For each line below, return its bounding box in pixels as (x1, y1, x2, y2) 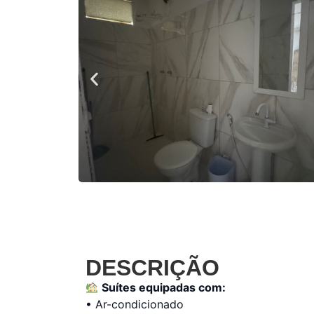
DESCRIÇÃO (86, 255, 219, 281)
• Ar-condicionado (86, 297, 184, 312)
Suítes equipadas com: (102, 280, 226, 295)
